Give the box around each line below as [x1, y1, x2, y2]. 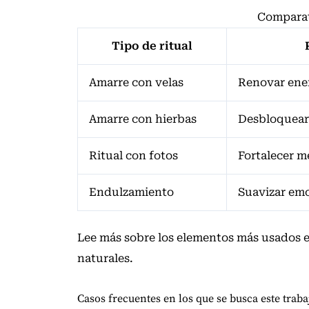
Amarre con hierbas [89, 112, 197, 126]
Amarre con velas [89, 76, 183, 90]
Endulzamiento [89, 186, 174, 199]
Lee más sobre [77, 231, 158, 245]
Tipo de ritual [112, 39, 192, 53]
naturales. [77, 252, 133, 266]
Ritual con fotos [89, 149, 178, 163]
